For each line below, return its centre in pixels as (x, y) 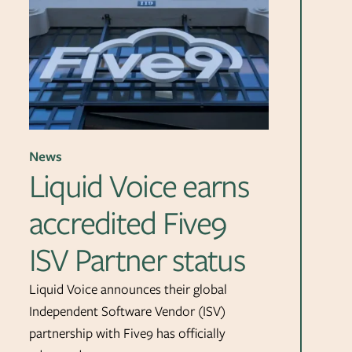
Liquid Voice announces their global (128, 289)
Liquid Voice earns (139, 185)
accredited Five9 (128, 222)
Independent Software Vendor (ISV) (127, 311)
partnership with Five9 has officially (127, 333)
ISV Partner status (137, 259)
